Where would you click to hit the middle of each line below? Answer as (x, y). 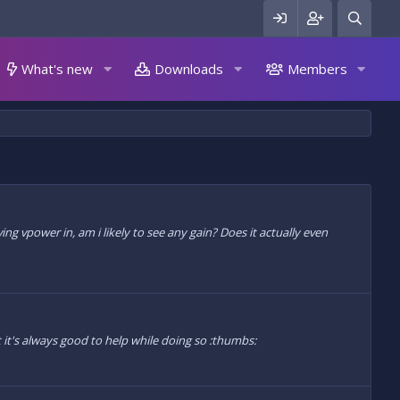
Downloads (189, 69)
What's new (58, 69)
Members (317, 69)
